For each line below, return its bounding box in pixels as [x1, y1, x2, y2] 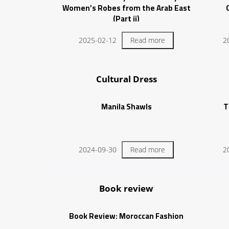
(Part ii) [113, 11, 140, 27]
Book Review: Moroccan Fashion [69, 209, 184, 224]
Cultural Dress [96, 73, 157, 85]
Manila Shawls [101, 99, 152, 114]
